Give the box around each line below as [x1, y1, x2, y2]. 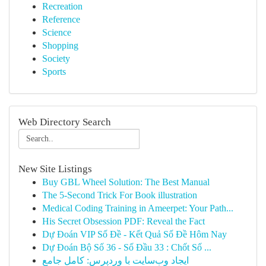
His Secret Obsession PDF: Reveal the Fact [42, 216, 205, 226]
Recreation [42, 1, 83, 11]
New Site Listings [18, 163, 92, 175]
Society [42, 53, 70, 64]
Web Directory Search [18, 116, 111, 128]
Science [42, 27, 71, 37]
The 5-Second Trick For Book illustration [42, 190, 197, 200]
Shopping [42, 40, 78, 50]
